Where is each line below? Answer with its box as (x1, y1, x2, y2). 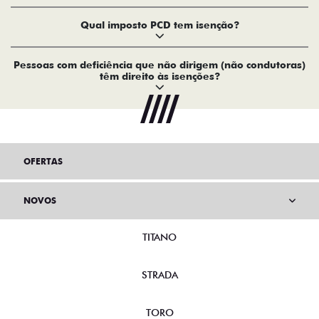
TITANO (142, 231, 177, 244)
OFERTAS (23, 156, 63, 167)
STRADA (141, 269, 178, 281)
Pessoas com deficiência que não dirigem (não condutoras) (14, 59, 305, 71)
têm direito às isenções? (99, 70, 220, 83)
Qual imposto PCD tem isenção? (80, 19, 239, 31)
